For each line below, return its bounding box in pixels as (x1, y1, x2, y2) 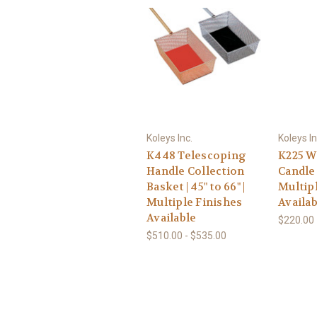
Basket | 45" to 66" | (146, 179, 246, 194)
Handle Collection (146, 163, 245, 178)
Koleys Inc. (146, 132, 192, 144)
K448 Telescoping (146, 148, 246, 163)
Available (146, 210, 197, 225)
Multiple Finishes (146, 195, 243, 209)
